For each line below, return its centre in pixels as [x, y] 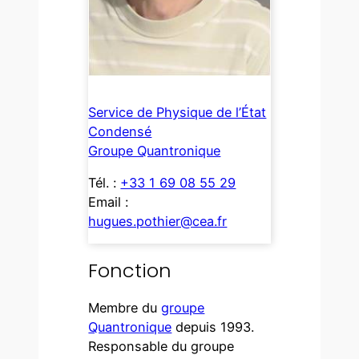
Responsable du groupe [161, 346]
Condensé [120, 131]
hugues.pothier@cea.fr [158, 221]
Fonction [130, 271]
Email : [109, 202]
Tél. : [105, 182]
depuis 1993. [213, 327]
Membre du [125, 307]
